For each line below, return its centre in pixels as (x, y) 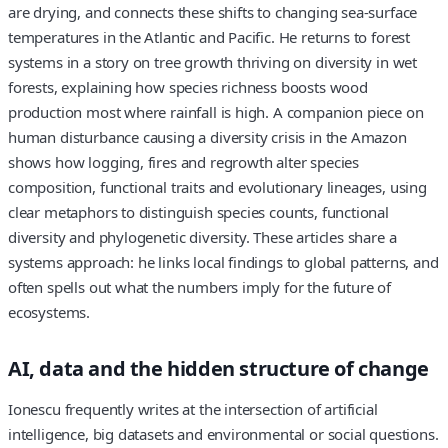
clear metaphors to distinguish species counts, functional (198, 211)
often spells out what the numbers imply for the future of (199, 286)
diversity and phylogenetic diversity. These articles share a (202, 236)
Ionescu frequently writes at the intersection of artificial (193, 409)
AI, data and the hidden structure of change (218, 368)
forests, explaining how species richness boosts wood (188, 86)
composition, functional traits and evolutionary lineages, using (217, 186)
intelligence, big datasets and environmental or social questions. (223, 434)
